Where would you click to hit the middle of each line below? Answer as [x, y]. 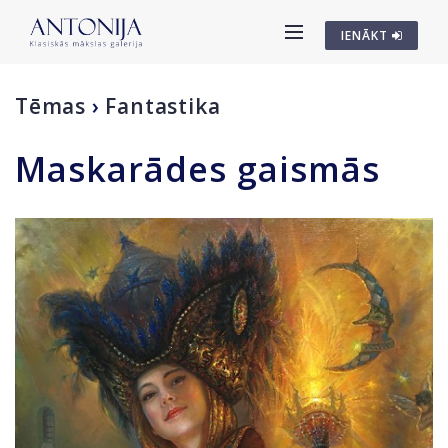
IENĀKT [366, 35]
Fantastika [163, 106]
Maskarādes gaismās [197, 169]
